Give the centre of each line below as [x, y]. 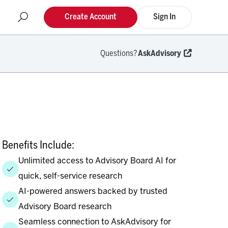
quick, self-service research [70, 177]
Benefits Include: [38, 146]
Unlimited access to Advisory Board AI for [97, 161]
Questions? [119, 54]
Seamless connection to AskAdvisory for [95, 222]
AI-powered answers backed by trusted [93, 192]
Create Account [91, 17]
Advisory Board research [65, 207]
